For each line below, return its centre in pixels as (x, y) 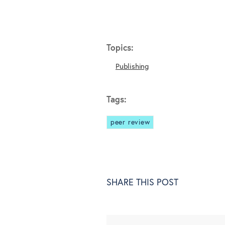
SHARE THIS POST (142, 183)
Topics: (120, 49)
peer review (130, 122)
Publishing (132, 66)
